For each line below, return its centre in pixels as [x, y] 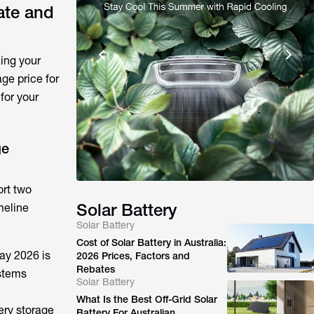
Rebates [96, 269]
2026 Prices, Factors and [134, 256]
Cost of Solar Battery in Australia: [152, 243]
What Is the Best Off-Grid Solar [147, 299]
